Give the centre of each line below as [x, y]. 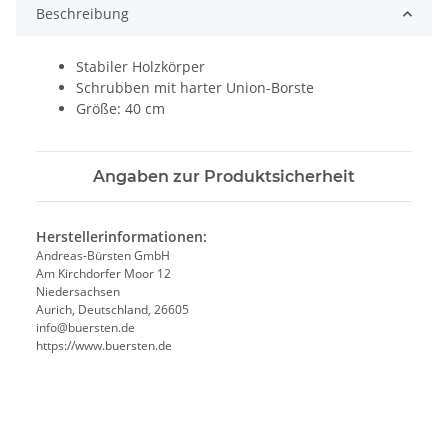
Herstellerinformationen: [121, 237]
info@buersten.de [85, 328]
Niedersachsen [78, 292]
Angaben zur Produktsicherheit [224, 177]
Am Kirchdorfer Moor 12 [103, 274]
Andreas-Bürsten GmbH [103, 256]
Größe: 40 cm [120, 109]
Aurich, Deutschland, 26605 [112, 310]
